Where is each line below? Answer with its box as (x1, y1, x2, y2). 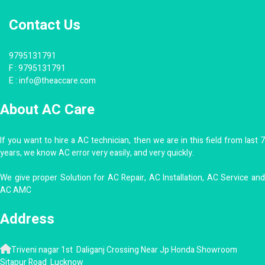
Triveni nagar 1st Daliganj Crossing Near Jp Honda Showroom (11, 243, 238, 256)
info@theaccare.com (19, 74, 96, 87)
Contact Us (9, 14, 80, 35)
